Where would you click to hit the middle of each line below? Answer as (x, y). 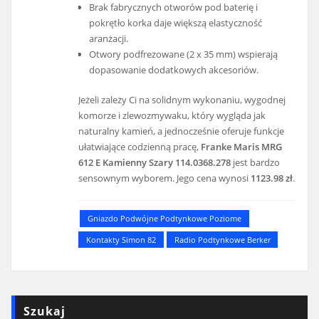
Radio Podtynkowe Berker (222, 239)
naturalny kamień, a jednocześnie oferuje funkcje (182, 131)
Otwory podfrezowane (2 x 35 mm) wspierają (183, 54)
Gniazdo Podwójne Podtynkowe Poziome (164, 219)
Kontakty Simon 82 (121, 239)
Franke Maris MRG (242, 147)
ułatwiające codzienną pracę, (140, 147)
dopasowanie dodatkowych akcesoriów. (173, 69)
